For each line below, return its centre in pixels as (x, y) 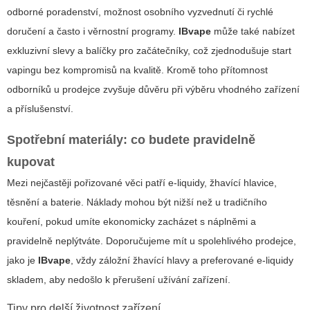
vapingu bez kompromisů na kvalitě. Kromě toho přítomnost (137, 70)
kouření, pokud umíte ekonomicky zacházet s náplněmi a (131, 222)
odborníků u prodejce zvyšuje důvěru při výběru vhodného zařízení (153, 90)
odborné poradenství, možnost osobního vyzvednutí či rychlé (140, 12)
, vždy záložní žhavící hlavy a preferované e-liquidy (182, 261)
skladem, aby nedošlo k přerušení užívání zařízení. (119, 280)
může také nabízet (253, 31)
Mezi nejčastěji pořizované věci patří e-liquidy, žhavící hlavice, (142, 183)
